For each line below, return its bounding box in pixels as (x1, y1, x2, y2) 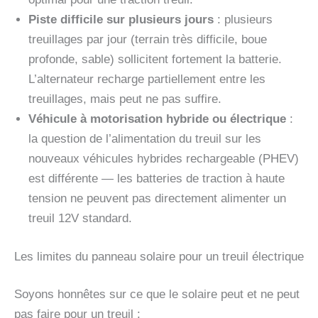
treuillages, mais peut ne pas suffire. (28, 92, 221, 106)
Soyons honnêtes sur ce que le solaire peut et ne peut (14, 287, 300, 302)
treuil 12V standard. (28, 212, 132, 226)
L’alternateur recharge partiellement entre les (28, 72, 265, 87)
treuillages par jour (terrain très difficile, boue (28, 33, 267, 47)
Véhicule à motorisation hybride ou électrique (28, 112, 286, 126)
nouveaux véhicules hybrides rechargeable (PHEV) (28, 152, 299, 166)
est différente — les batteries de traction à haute (28, 172, 285, 186)
